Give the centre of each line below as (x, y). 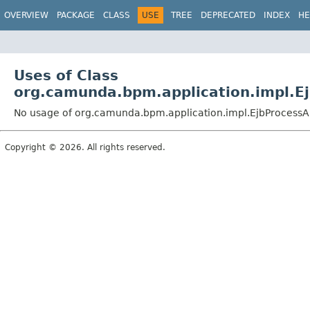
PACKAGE (76, 15)
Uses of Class (66, 75)
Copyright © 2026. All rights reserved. (85, 147)
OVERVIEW (26, 15)
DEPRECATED (228, 15)
